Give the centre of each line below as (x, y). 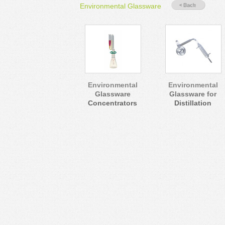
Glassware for (193, 94)
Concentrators (113, 103)
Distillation (193, 103)
